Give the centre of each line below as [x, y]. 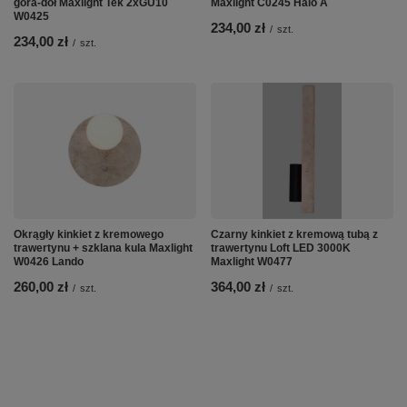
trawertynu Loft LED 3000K [281, 248]
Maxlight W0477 [252, 262]
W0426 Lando [49, 262]
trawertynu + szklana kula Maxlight [103, 248]
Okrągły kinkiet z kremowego [89, 234]
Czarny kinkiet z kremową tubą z [294, 234]
